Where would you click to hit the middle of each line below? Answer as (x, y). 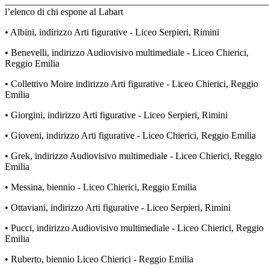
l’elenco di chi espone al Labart (64, 12)
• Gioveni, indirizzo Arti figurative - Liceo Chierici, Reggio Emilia (130, 136)
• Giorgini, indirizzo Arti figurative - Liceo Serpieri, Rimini (116, 115)
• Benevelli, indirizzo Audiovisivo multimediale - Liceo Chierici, (127, 53)
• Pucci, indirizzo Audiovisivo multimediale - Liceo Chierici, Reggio (134, 228)
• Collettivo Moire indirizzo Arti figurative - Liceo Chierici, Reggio (131, 84)
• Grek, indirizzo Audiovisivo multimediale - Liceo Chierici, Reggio (133, 156)
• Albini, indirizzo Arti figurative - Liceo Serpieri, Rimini (112, 32)
